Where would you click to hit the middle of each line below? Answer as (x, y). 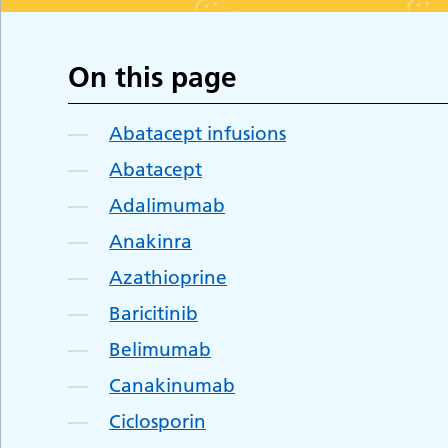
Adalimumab (167, 205)
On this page (153, 76)
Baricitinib (154, 313)
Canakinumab (172, 385)
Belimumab (160, 349)
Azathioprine (168, 277)
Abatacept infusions (198, 133)
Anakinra (151, 241)
